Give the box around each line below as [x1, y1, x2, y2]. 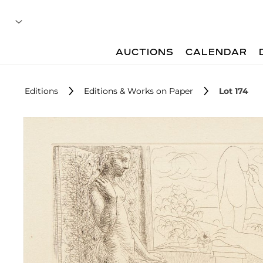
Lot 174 [219, 86, 248, 96]
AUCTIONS [116, 48, 174, 58]
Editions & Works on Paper [84, 86, 193, 96]
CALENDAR [186, 48, 248, 58]
